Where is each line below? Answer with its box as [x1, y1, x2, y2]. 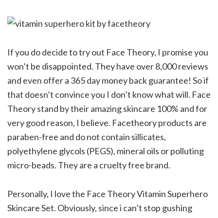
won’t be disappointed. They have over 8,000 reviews [7, 60, 208, 72]
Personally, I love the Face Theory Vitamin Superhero [7, 188, 208, 199]
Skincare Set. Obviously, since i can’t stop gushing [7, 202, 192, 213]
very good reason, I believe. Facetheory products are [7, 117, 207, 128]
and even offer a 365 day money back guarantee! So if [7, 74, 209, 86]
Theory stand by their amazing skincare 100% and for [7, 103, 207, 114]
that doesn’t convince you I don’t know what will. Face [7, 89, 211, 100]
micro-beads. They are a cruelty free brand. [7, 159, 170, 170]
